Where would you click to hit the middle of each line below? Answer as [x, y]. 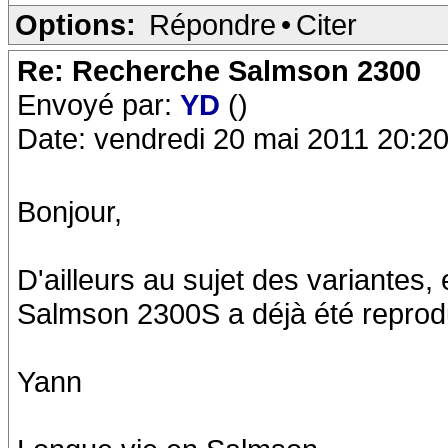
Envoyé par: [98, 104]
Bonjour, [69, 211]
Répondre [212, 24]
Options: [75, 24]
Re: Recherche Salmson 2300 [219, 70]
